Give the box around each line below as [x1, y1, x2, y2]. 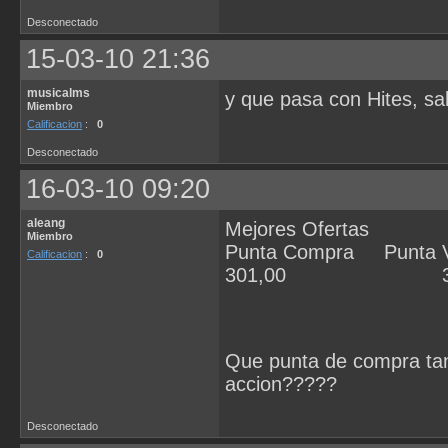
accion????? [225, 372, 337, 395]
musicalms [27, 86, 90, 100]
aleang [27, 216, 65, 230]
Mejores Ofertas [225, 218, 369, 241]
